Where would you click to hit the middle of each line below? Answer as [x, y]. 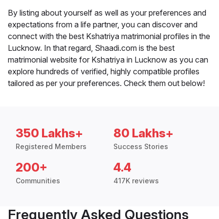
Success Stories [141, 147]
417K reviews [136, 181]
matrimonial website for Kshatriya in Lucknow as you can [108, 60]
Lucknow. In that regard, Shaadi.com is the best [91, 48]
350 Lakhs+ [49, 133]
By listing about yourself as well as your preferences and [107, 13]
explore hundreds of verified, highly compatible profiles [104, 72]
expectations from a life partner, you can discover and [103, 25]
